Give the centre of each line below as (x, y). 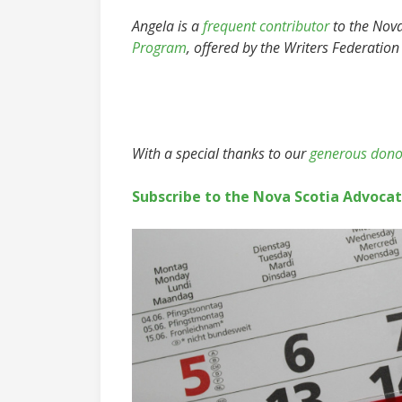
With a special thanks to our (221, 153)
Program (159, 48)
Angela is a (167, 26)
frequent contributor (266, 26)
